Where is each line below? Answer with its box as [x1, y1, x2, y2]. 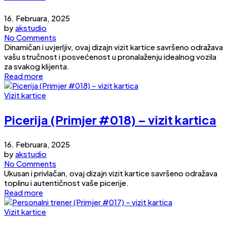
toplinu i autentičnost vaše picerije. [4, 178, 129, 188]
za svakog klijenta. [4, 61, 69, 71]
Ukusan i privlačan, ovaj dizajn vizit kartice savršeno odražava [4, 168, 217, 178]
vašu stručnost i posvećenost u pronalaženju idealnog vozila [4, 52, 216, 62]
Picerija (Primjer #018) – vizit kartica [4, 112, 216, 128]
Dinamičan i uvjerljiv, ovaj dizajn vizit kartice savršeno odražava [4, 42, 223, 52]
